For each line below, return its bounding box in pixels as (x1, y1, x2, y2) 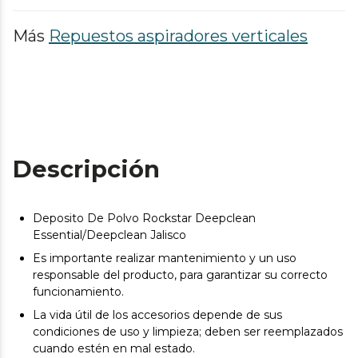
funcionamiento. (33, 284, 124, 299)
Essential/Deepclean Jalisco (33, 228, 186, 242)
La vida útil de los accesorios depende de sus (33, 308, 282, 322)
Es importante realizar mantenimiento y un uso (33, 251, 296, 265)
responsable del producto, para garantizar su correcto (33, 268, 328, 282)
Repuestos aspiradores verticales (49, 26, 308, 46)
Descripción (13, 155, 160, 183)
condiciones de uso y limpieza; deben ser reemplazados (33, 324, 343, 339)
